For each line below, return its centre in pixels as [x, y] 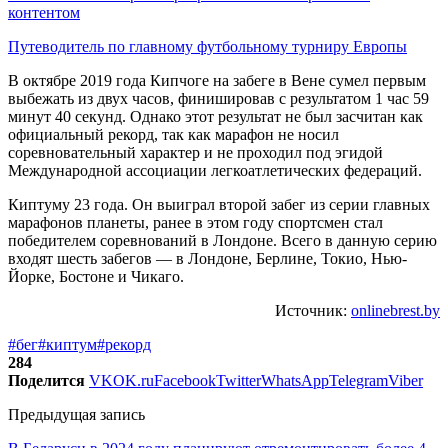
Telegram [358, 380]
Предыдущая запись [76, 414]
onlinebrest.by [395, 310]
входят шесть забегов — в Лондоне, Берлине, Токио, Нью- [207, 258]
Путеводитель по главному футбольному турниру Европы [207, 46]
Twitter [238, 380]
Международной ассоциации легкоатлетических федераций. [215, 170]
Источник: [313, 310]
